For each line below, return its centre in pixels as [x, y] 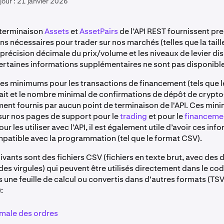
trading [133, 116]
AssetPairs [99, 31]
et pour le [166, 116]
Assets [57, 31]
